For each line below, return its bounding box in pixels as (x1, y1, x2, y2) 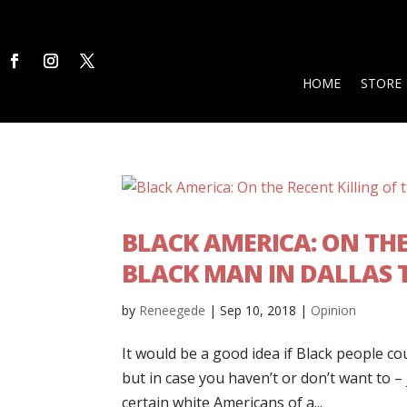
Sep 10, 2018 (220, 301, 297, 319)
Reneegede (139, 301, 206, 319)
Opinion (311, 301, 357, 319)
